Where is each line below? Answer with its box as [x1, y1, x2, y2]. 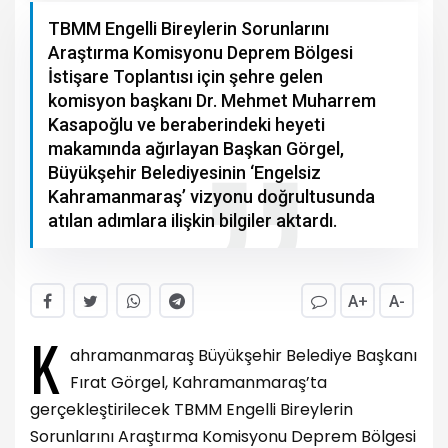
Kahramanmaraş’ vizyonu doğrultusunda [48, 185, 375, 207]
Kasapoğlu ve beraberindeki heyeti [48, 113, 325, 135]
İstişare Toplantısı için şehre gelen [48, 65, 323, 87]
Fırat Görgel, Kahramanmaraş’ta [70, 370, 327, 394]
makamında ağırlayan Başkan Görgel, [48, 137, 344, 159]
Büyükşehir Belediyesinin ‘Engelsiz [48, 161, 321, 183]
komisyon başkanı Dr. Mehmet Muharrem [48, 89, 376, 111]
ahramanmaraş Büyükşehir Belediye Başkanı [70, 343, 417, 367]
